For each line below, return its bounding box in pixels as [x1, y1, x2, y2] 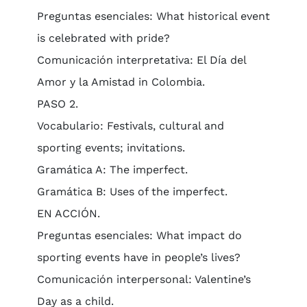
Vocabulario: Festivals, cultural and [36, 119, 224, 132]
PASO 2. [36, 97, 78, 110]
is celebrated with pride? [36, 32, 170, 45]
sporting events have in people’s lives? [36, 251, 241, 264]
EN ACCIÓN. [36, 207, 100, 220]
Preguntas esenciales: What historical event [36, 10, 270, 23]
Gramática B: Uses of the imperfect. [36, 185, 228, 198]
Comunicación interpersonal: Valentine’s [36, 273, 251, 286]
